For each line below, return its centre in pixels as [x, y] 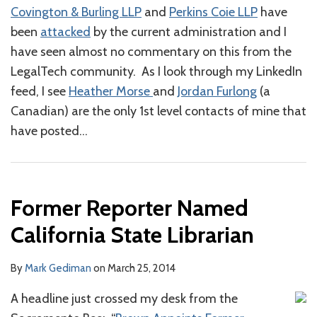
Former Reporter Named [129, 208]
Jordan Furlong [217, 92]
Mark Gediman [58, 269]
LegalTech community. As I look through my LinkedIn [156, 72]
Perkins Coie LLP [213, 12]
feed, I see [40, 92]
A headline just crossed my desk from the [124, 299]
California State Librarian [132, 235]
